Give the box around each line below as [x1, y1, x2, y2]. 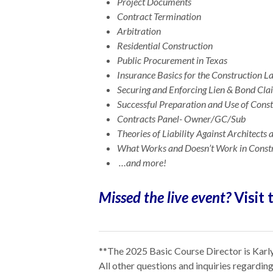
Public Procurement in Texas [117, 54, 227, 66]
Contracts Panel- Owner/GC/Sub [117, 113, 246, 124]
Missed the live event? [99, 188, 231, 206]
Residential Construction [117, 40, 213, 51]
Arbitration [117, 25, 161, 37]
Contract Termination [117, 10, 201, 22]
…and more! [117, 157, 166, 168]
